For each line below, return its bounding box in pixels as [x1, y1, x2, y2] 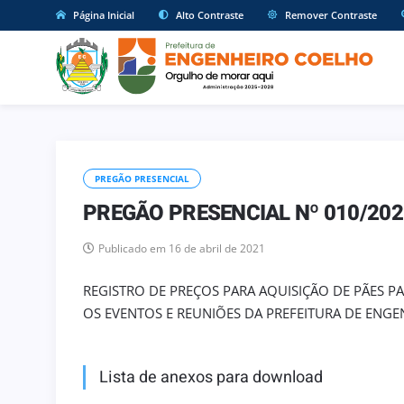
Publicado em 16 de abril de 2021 [98, 240, 265, 256]
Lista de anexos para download [99, 364, 323, 390]
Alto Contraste [173, 8, 243, 22]
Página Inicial [70, 8, 134, 22]
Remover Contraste [282, 8, 377, 22]
